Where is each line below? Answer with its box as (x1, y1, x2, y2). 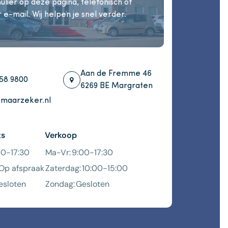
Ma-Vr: (45, 147, 71, 158)
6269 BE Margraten (80, 82, 153, 90)
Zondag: (45, 179, 75, 189)
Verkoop (45, 130, 77, 140)
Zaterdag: (45, 163, 81, 174)
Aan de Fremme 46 (80, 70, 152, 78)
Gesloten (76, 179, 110, 189)
